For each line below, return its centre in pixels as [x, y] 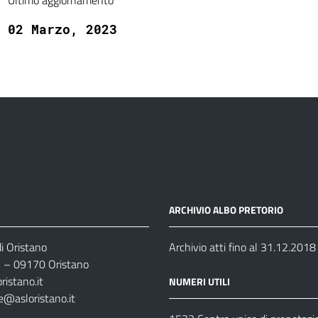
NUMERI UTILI [199, 281]
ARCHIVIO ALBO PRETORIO [226, 210]
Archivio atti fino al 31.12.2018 [242, 247]
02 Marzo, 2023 [62, 29]
